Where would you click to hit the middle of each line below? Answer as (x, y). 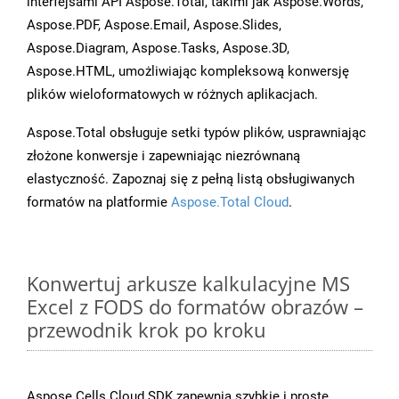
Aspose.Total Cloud (230, 203)
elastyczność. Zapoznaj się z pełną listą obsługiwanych (191, 179)
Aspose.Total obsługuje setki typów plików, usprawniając (196, 133)
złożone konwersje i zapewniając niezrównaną (163, 156)
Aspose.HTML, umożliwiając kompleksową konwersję (188, 72)
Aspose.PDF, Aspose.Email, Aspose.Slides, (154, 25)
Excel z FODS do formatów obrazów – (195, 307)
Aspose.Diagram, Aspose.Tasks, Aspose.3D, (158, 49)
